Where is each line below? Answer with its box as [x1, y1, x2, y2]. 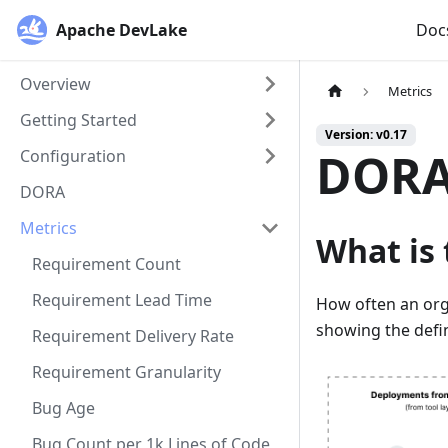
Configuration [20, 145, 126, 167]
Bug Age [32, 397, 95, 419]
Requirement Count [32, 253, 181, 275]
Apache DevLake [55, 19, 187, 41]
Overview [20, 73, 91, 95]
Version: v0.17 [325, 126, 407, 144]
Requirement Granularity [32, 361, 221, 383]
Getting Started [20, 109, 137, 131]
